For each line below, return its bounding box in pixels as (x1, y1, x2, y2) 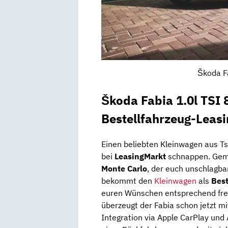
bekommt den (101, 176, 154, 186)
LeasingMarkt (115, 151, 168, 162)
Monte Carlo (101, 163, 147, 174)
